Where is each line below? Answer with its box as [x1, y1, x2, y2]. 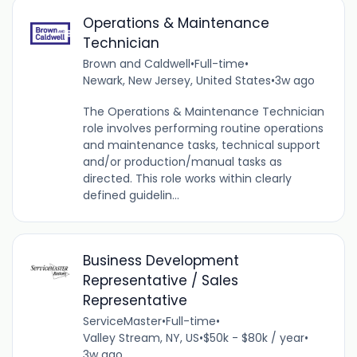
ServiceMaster [82, 313, 162, 330]
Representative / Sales [82, 271, 238, 291]
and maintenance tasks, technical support [82, 137, 320, 154]
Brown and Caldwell [82, 56, 190, 73]
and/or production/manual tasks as [82, 154, 282, 171]
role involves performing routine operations [82, 120, 324, 137]
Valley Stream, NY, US [82, 330, 199, 347]
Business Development [82, 251, 239, 271]
